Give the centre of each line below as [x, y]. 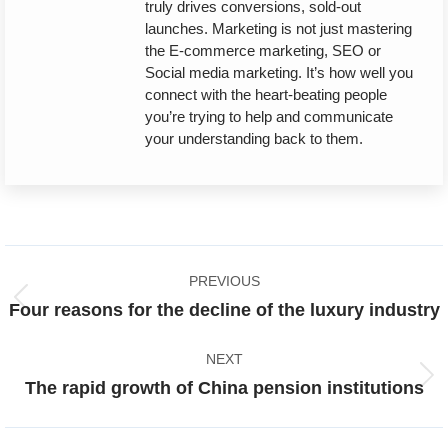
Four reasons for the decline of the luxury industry [224, 309]
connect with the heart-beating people [266, 94]
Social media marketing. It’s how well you [279, 72]
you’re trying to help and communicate [269, 116]
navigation [78, 306]
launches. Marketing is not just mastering [278, 28]
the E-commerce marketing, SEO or [263, 50]
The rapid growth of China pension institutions [224, 387]
